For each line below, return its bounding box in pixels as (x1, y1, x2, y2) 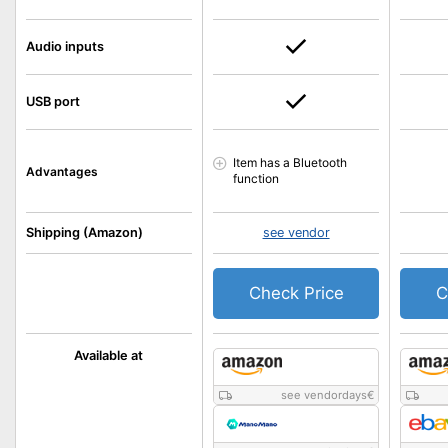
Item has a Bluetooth (232, 155, 347, 170)
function (232, 171, 279, 186)
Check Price (248, 283, 344, 303)
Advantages (26, 163, 98, 179)
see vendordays (281, 388, 368, 402)
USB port (26, 94, 80, 109)
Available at (74, 348, 144, 363)
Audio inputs (26, 39, 104, 54)
